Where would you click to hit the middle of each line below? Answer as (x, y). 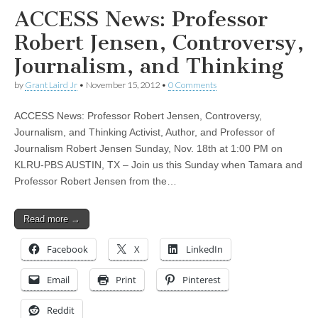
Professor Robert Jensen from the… (95, 181)
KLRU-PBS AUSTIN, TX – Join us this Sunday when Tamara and (158, 165)
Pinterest (202, 280)
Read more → (52, 219)
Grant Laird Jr (51, 85)
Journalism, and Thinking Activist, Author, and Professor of (144, 132)
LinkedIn (204, 250)
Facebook (67, 250)
